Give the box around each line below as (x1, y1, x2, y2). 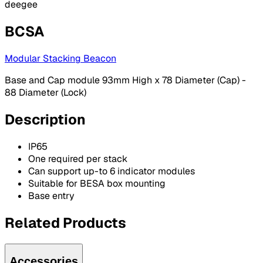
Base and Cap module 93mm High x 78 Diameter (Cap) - (5, 74, 246, 87)
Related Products (5, 213, 126, 232)
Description (5, 110, 86, 129)
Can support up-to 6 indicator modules (28, 164, 195, 177)
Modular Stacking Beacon (5, 52, 116, 65)
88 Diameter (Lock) (5, 86, 86, 99)
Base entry (28, 189, 75, 202)
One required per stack (28, 152, 127, 165)
